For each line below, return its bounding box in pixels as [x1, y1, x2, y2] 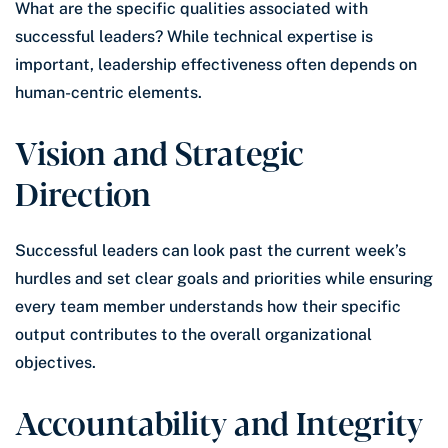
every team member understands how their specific [15, 296, 401, 316]
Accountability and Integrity [15, 397, 423, 444]
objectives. [15, 352, 96, 372]
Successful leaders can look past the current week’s [15, 240, 406, 260]
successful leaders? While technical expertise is [15, 26, 373, 46]
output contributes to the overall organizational [15, 324, 372, 344]
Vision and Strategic [15, 127, 304, 174]
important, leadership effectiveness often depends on [15, 54, 417, 74]
